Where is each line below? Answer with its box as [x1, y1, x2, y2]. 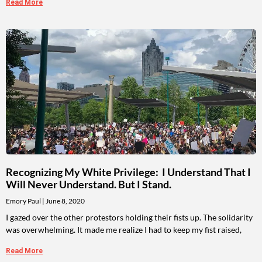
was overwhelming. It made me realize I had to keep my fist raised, [6, 225, 242, 235]
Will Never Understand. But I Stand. [6, 178, 171, 191]
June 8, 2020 [44, 196, 85, 206]
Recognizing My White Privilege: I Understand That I [6, 166, 251, 179]
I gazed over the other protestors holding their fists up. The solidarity [6, 212, 253, 223]
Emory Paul [6, 196, 42, 206]
